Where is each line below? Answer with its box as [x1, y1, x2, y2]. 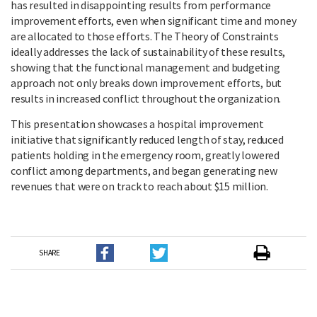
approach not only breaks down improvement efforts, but [11, 76, 282, 91]
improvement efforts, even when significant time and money [11, 13, 296, 28]
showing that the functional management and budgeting [11, 60, 280, 75]
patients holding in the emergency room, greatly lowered [11, 148, 279, 163]
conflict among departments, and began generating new [11, 163, 277, 178]
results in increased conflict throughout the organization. [11, 91, 282, 106]
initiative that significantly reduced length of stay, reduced [11, 132, 284, 147]
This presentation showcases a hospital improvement [11, 117, 265, 132]
